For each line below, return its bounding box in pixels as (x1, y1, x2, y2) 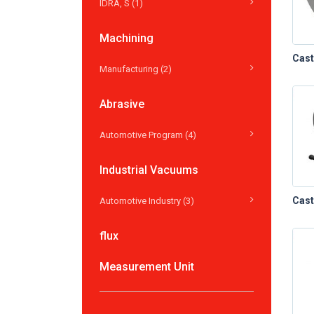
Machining (100, 31, 153, 45)
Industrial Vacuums (100, 163, 198, 177)
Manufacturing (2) (100, 63, 172, 74)
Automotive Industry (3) (100, 195, 194, 206)
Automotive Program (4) (100, 129, 196, 140)
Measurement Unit (100, 259, 194, 273)
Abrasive (100, 97, 144, 111)
